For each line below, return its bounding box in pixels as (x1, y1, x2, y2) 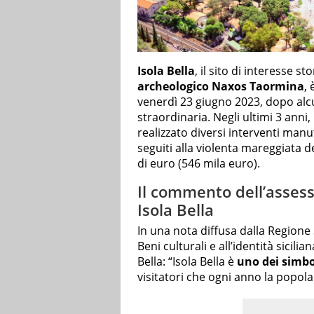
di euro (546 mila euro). (137, 156, 260, 172)
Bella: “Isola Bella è (137, 253, 237, 269)
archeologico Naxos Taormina (137, 78, 304, 95)
